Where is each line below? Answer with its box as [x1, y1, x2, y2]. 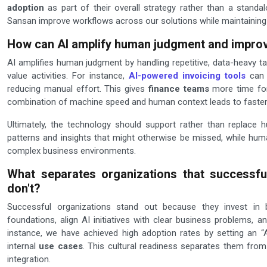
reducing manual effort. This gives [7, 83, 148, 95]
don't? [7, 181, 41, 196]
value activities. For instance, [7, 70, 129, 82]
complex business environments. [7, 145, 136, 157]
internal [7, 241, 39, 252]
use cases [39, 241, 83, 252]
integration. [7, 254, 51, 265]
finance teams [148, 83, 209, 95]
